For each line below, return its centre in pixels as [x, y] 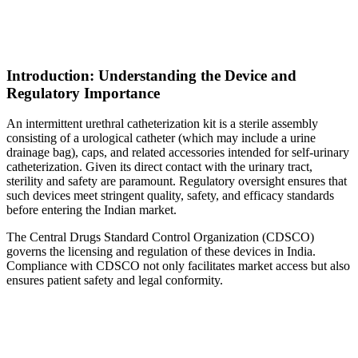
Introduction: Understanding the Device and [151, 75]
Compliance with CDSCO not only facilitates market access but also [178, 266]
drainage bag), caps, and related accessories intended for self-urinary [178, 153]
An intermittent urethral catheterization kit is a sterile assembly [162, 124]
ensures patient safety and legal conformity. [115, 280]
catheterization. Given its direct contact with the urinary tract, [159, 167]
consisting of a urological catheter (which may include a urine [161, 138]
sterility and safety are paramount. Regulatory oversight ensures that [177, 181]
